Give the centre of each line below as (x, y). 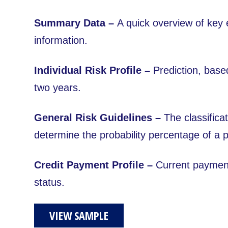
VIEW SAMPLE (79, 216)
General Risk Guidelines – (97, 118)
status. (49, 182)
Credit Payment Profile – (95, 165)
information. (61, 40)
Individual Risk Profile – (92, 70)
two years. (59, 88)
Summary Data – (76, 23)
